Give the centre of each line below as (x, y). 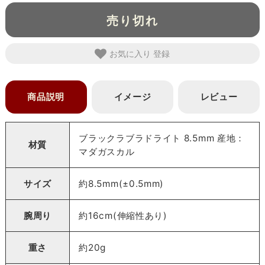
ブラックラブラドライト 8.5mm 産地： (162, 138)
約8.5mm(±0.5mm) (122, 183)
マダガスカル (107, 151)
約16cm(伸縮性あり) (123, 215)
